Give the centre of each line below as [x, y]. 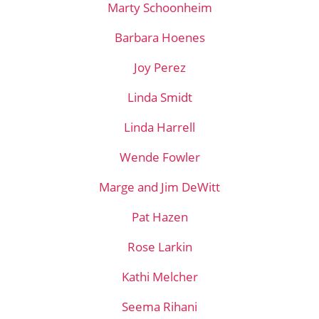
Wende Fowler [159, 157]
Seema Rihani [159, 307]
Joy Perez [159, 67]
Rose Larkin [159, 247]
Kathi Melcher [159, 277]
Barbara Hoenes [159, 37]
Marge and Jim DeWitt [159, 187]
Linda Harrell [159, 127]
